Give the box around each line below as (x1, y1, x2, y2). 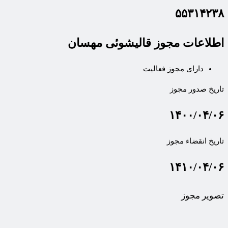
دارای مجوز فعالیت (143, 65, 204, 73)
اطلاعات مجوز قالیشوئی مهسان (68, 37, 224, 50)
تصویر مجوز (181, 191, 224, 201)
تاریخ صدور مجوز (170, 85, 224, 94)
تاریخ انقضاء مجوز (167, 137, 224, 146)
